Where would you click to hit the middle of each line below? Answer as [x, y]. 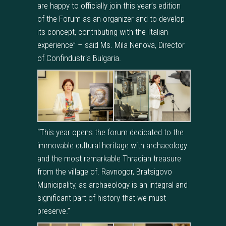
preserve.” [54, 211]
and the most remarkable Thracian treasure [109, 158]
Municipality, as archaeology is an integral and [112, 184]
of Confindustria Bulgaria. [79, 58]
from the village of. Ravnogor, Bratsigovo [105, 171]
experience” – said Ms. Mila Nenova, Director [111, 45]
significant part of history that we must [102, 197]
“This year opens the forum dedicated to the [110, 132]
